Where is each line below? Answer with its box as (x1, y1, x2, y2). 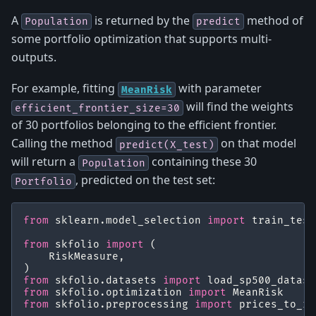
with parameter (176, 80, 262, 97)
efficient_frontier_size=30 (15, 102, 180, 114)
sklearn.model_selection (55, 214, 201, 226)
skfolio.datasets (55, 274, 157, 286)
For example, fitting (11, 80, 118, 97)
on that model (218, 135, 296, 152)
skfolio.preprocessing (55, 298, 188, 310)
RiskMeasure (49, 250, 119, 262)
